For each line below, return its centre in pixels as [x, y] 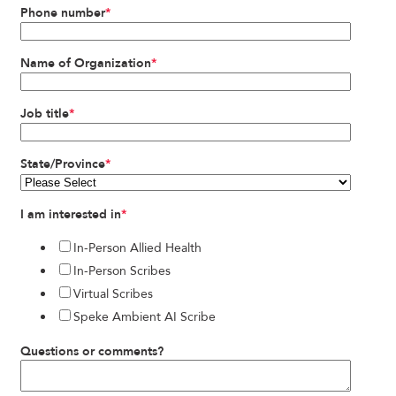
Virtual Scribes [113, 294]
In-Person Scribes [122, 271]
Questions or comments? [92, 352]
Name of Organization [86, 64]
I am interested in [71, 215]
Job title [45, 114]
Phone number [63, 13]
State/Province [63, 164]
